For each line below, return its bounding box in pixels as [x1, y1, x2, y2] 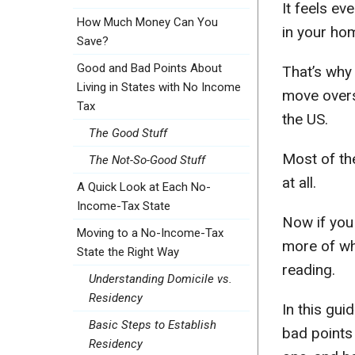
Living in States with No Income [77, 80, 241, 95]
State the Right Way [77, 245, 179, 260]
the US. [282, 110, 328, 129]
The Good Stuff [89, 126, 167, 141]
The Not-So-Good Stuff [89, 153, 205, 168]
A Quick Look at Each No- [77, 180, 211, 195]
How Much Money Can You [77, 15, 218, 30]
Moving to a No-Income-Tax [77, 226, 223, 241]
